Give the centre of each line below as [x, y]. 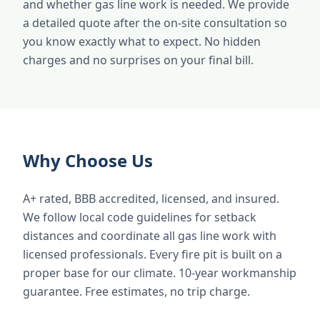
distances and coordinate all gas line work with [150, 236]
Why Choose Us [88, 160]
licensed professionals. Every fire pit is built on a [152, 254]
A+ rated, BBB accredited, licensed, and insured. [151, 199]
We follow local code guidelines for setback [140, 217]
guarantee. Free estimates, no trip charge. [136, 291]
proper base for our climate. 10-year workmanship [160, 273]
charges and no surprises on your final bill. [138, 60]
